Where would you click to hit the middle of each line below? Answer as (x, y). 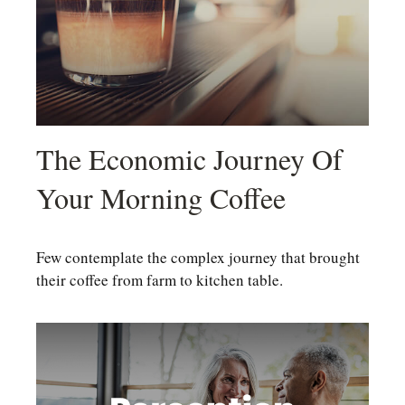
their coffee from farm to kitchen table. (160, 279)
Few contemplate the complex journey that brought (198, 257)
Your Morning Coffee (161, 197)
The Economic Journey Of (189, 158)
